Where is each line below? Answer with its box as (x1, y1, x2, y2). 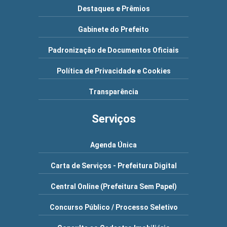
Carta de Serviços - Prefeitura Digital (50, 162, 177, 170)
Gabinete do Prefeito (78, 25, 149, 33)
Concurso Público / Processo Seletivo (49, 203, 178, 211)
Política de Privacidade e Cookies (56, 67, 171, 75)
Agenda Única (90, 141, 137, 149)
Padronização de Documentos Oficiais (48, 46, 179, 54)
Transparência (89, 88, 138, 96)
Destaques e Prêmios (77, 5, 150, 13)
